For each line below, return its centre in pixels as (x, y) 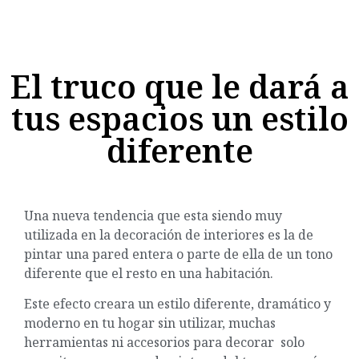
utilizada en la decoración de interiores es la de (169, 234)
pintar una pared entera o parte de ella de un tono (178, 254)
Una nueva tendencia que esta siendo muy (153, 215)
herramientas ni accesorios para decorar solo (164, 343)
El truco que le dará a (179, 87)
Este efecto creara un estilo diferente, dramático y (177, 304)
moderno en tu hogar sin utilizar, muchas (150, 323)
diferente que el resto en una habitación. (150, 273)
